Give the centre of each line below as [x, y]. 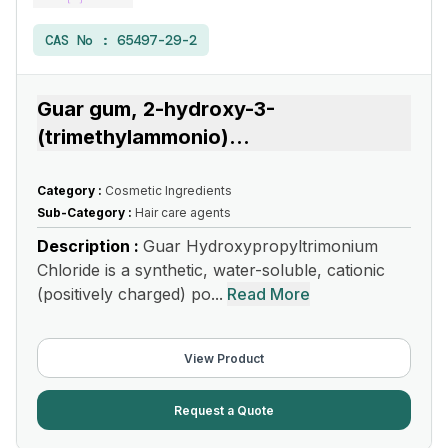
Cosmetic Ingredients [168, 190]
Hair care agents [183, 212]
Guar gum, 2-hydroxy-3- [156, 109]
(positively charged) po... [130, 294]
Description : [90, 246]
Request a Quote [224, 410]
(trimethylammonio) [133, 137]
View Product [224, 358]
